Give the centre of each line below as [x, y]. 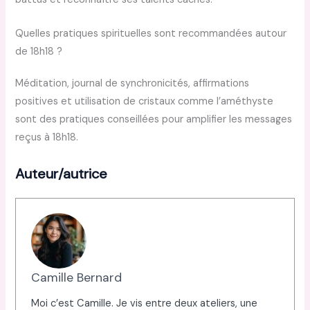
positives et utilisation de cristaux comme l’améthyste [145, 102]
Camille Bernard [77, 278]
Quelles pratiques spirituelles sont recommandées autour [151, 34]
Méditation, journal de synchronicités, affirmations [133, 84]
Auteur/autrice [62, 173]
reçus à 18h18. [47, 138]
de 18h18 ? [39, 52]
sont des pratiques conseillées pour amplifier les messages [154, 120]
